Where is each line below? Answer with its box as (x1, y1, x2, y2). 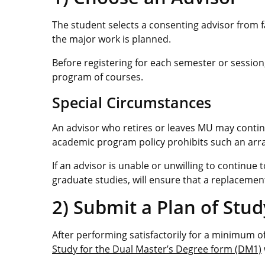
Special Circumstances (52, 92, 211, 112)
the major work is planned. (52, 32, 171, 46)
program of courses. (52, 70, 143, 83)
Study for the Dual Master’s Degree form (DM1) (52, 242, 261, 256)
